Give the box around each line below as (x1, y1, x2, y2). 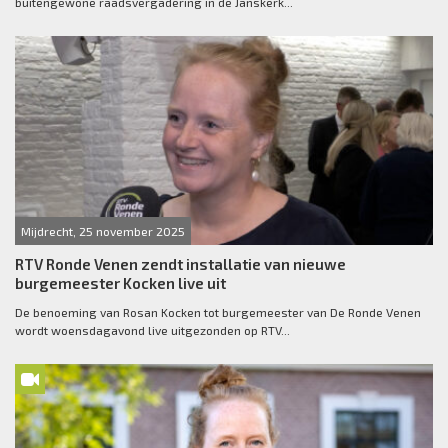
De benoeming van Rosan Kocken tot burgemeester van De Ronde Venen (15, 305, 421, 320)
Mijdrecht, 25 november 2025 (21, 224, 185, 239)
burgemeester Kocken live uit (15, 274, 226, 293)
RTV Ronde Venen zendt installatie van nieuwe (15, 255, 346, 274)
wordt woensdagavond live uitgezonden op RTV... (15, 323, 290, 338)
